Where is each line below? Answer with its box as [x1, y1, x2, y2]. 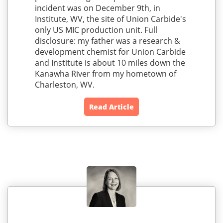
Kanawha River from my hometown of [34, 68, 176, 80]
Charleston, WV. [34, 79, 95, 91]
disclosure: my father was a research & [34, 35, 180, 47]
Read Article [89, 102, 134, 112]
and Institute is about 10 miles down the [34, 57, 185, 69]
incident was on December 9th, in [34, 2, 160, 14]
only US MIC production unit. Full [34, 24, 157, 36]
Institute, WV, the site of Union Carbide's [34, 13, 186, 25]
